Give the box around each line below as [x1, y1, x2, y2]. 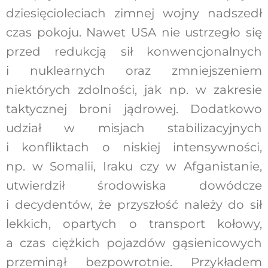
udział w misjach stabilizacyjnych [5, 120, 263, 135]
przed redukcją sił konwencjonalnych [5, 44, 263, 59]
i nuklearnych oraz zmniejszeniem [5, 63, 263, 78]
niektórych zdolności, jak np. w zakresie [5, 82, 263, 97]
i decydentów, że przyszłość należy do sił [5, 197, 263, 212]
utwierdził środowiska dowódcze [5, 178, 263, 193]
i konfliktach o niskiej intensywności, [5, 139, 263, 154]
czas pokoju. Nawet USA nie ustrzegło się [5, 25, 263, 39]
